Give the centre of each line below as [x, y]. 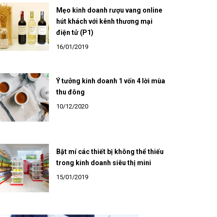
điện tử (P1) [75, 42]
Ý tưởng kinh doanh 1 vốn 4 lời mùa [110, 91]
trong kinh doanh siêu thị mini [103, 172]
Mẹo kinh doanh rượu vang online [109, 20]
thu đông [70, 102]
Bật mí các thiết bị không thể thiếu [110, 161]
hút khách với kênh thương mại [104, 31]
